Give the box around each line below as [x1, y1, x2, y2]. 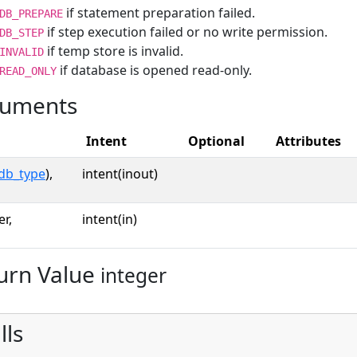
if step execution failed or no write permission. [44, 23, 328, 41]
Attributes [276, 132, 341, 150]
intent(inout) [82, 165, 158, 182]
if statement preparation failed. [63, 4, 255, 22]
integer [100, 262, 167, 288]
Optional [188, 132, 245, 150]
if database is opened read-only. [57, 61, 252, 79]
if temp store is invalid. [44, 42, 183, 60]
